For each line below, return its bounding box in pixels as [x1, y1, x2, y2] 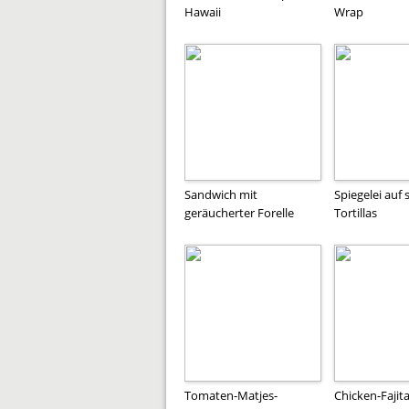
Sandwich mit [184, 185, 257, 203]
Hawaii [184, 3, 221, 20]
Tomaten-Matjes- [184, 386, 278, 404]
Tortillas [334, 204, 377, 221]
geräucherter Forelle [184, 204, 294, 221]
